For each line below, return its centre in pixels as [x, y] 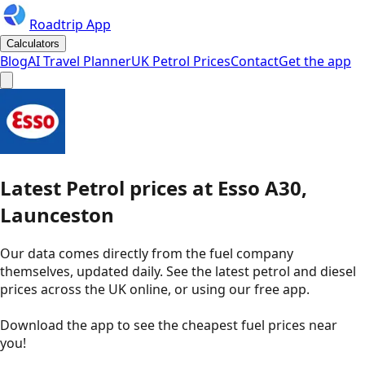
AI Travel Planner [79, 61]
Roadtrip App [70, 24]
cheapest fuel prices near [259, 325]
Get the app [315, 61]
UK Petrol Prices [181, 61]
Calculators [33, 44]
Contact [255, 61]
